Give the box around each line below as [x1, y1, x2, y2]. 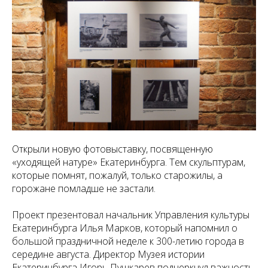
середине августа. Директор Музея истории [12, 248, 205, 261]
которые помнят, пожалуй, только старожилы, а [12, 169, 223, 182]
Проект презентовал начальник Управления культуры [12, 208, 249, 221]
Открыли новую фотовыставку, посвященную [12, 142, 213, 156]
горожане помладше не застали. [12, 182, 156, 195]
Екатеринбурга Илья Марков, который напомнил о [12, 221, 237, 234]
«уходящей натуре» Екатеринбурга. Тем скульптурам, [12, 156, 245, 169]
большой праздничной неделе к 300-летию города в [12, 234, 244, 248]
